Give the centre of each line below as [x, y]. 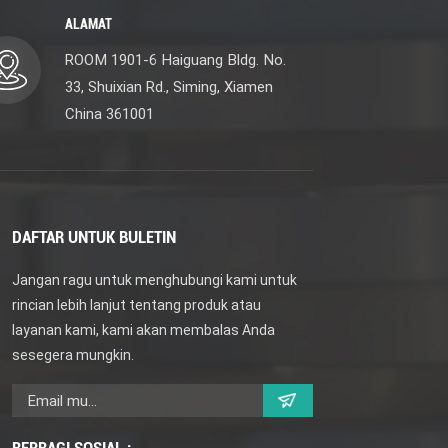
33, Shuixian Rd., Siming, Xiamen [168, 87]
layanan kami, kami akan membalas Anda [144, 330]
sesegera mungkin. [73, 355]
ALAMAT [88, 24]
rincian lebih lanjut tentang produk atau [137, 305]
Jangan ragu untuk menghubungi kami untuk [155, 280]
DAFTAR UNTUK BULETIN [94, 237]
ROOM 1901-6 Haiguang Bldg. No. [175, 60]
